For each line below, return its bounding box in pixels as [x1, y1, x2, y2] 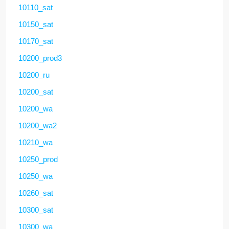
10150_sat [18, 19, 53, 29]
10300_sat [18, 205, 53, 214]
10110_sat [18, 3, 53, 12]
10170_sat [18, 36, 53, 45]
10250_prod [18, 154, 58, 164]
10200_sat [18, 87, 53, 96]
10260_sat [18, 188, 53, 197]
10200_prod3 [18, 53, 62, 62]
